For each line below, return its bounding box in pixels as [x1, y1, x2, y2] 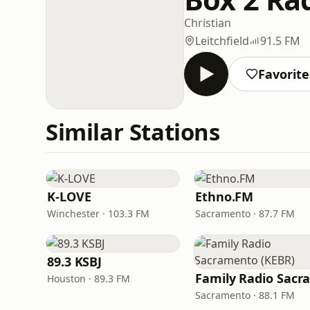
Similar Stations [46, 116, 220, 147]
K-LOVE [47, 188, 91, 205]
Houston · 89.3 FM [47, 272, 130, 285]
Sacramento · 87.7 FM [195, 207, 295, 220]
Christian [184, 15, 231, 30]
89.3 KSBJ [47, 253, 102, 270]
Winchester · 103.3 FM [47, 207, 149, 220]
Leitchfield [195, 33, 249, 48]
